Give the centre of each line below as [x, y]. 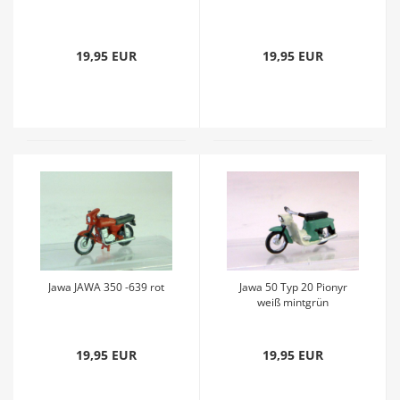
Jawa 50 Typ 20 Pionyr [293, 287]
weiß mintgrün [293, 302]
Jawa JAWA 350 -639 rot [106, 287]
